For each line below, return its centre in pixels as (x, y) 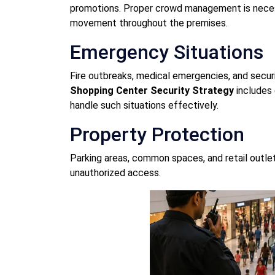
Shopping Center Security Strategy (152, 90)
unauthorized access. (115, 172)
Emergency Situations (167, 52)
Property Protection (157, 134)
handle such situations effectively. (144, 105)
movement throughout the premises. (149, 23)
